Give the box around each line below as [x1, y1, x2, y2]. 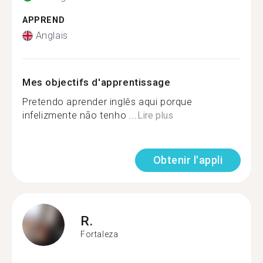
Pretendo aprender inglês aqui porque [22, 96, 193, 107]
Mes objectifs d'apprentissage [22, 76, 171, 88]
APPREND [22, 15, 65, 25]
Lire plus [137, 110, 173, 121]
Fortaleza [80, 229, 119, 239]
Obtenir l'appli [153, 154, 222, 166]
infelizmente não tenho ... [22, 110, 137, 121]
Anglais [35, 30, 68, 41]
